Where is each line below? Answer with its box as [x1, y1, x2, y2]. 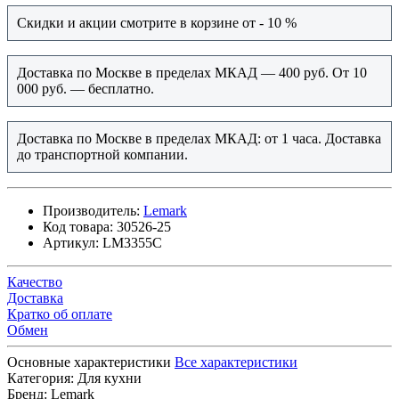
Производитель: [43, 203, 140, 219]
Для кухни [77, 370, 142, 387]
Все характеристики [175, 354, 297, 370]
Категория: [7, 370, 74, 387]
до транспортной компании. [17, 147, 191, 163]
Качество [7, 274, 62, 290]
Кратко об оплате [7, 306, 112, 322]
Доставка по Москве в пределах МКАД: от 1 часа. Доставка [17, 131, 381, 147]
